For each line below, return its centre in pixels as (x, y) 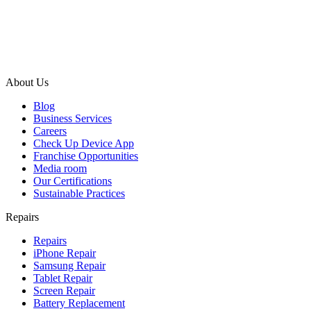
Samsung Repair (69, 265)
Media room (60, 168)
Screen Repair (64, 290)
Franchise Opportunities (86, 155)
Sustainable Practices (79, 193)
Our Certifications (73, 180)
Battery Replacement (79, 303)
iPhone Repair (65, 253)
